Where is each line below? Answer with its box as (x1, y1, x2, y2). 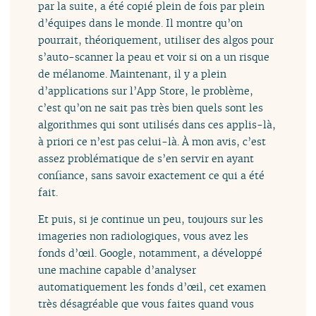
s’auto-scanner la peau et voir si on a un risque (38, 49, 270, 63)
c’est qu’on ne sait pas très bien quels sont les (38, 100, 264, 114)
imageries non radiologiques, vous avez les (38, 229, 249, 243)
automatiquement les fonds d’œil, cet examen (38, 279, 267, 293)
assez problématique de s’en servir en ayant (38, 151, 255, 165)
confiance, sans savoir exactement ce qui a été (38, 168, 265, 182)
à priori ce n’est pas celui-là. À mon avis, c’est (38, 134, 267, 148)
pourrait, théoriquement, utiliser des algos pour (38, 32, 274, 47)
